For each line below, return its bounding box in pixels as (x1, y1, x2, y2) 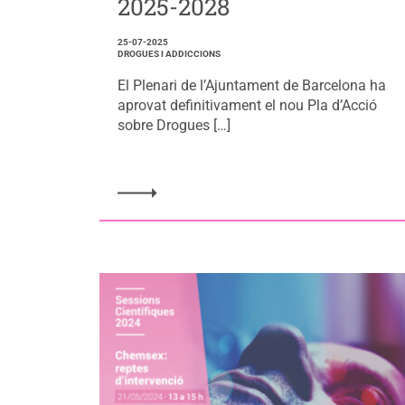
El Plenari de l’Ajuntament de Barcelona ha (117, 77, 386, 95)
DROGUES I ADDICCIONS (117, 49, 221, 60)
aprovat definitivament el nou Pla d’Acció (117, 97, 377, 115)
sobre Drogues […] (117, 117, 231, 135)
